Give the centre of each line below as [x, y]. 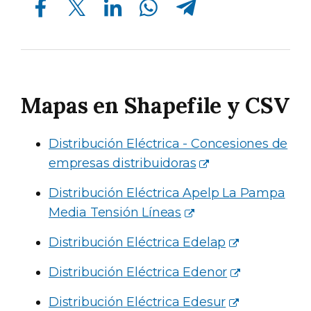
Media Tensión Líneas [115, 212]
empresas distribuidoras [123, 163]
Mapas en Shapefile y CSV [155, 105]
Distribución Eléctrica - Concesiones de [168, 144]
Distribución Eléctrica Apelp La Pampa [167, 193]
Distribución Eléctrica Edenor [138, 272]
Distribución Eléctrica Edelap [137, 242]
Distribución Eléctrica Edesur [137, 302]
